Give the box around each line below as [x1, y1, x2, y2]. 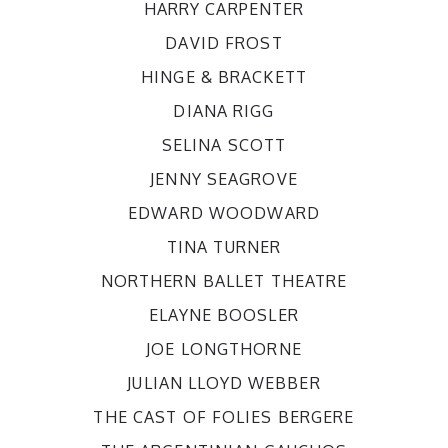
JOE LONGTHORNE [146, 339, 302, 359]
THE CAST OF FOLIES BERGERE [93, 407, 355, 427]
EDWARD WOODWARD [128, 203, 320, 223]
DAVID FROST [165, 33, 283, 53]
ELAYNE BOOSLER [149, 305, 299, 325]
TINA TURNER [166, 237, 282, 257]
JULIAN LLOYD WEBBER [127, 373, 321, 393]
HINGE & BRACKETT [141, 67, 307, 87]
